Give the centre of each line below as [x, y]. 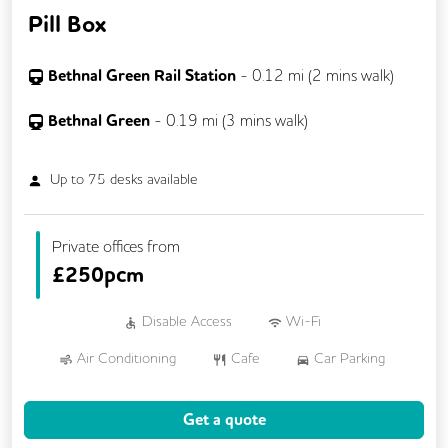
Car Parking [350, 358]
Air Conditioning [127, 358]
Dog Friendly [299, 395]
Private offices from [116, 246]
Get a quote [224, 420]
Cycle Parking [165, 395]
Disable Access [186, 321]
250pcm [104, 275]
